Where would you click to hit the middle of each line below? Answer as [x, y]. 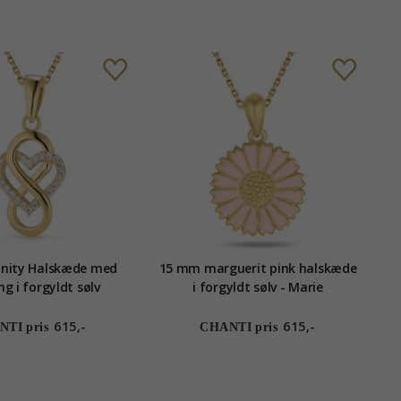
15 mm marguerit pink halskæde [258, 269]
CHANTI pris [239, 328]
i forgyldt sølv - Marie [258, 287]
